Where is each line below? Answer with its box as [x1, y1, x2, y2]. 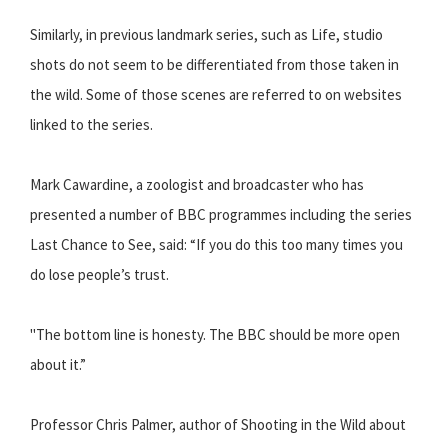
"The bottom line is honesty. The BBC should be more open [30, 325, 400, 345]
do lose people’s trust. [30, 265, 169, 285]
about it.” [30, 355, 86, 375]
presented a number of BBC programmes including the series [30, 205, 412, 225]
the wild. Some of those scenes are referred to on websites [30, 85, 402, 105]
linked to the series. [30, 115, 153, 135]
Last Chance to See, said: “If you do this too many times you [30, 235, 403, 255]
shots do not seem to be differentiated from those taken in [30, 55, 399, 75]
